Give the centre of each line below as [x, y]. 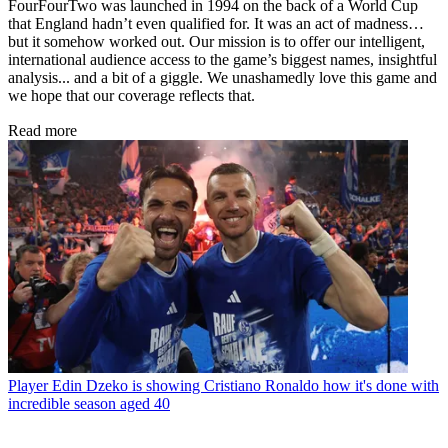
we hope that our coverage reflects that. [131, 95]
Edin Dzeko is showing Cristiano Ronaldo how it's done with [245, 386]
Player [28, 386]
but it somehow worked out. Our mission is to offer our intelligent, [216, 41]
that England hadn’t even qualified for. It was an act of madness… [216, 23]
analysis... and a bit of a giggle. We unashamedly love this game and [222, 77]
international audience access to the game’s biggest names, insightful [222, 59]
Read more [42, 130]
